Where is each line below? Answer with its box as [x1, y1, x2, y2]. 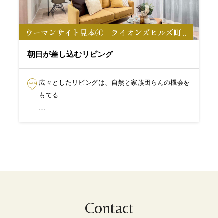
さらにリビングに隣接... [39, 117, 111, 124]
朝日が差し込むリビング [27, 50, 113, 58]
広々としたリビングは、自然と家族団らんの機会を [39, 79, 190, 86]
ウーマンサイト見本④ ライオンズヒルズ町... [25, 26, 187, 38]
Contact [84, 199, 134, 217]
